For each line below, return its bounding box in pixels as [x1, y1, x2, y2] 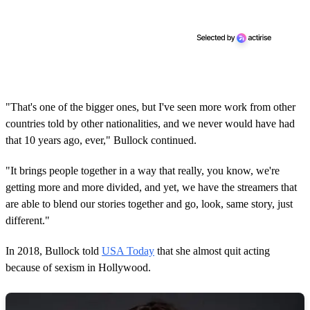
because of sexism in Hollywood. [6, 261, 151, 273]
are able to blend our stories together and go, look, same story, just [6, 197, 293, 210]
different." [6, 214, 50, 226]
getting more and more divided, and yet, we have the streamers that [6, 181, 297, 193]
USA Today [102, 244, 154, 257]
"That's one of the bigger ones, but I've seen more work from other [6, 100, 295, 113]
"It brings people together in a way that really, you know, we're [6, 164, 280, 176]
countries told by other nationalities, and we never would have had [6, 117, 295, 129]
